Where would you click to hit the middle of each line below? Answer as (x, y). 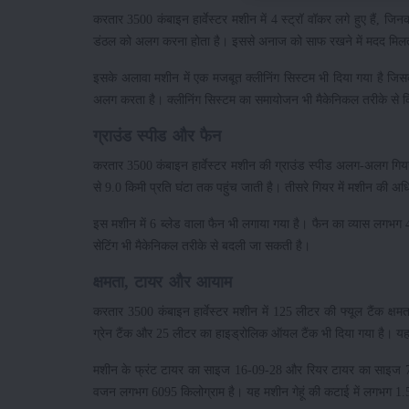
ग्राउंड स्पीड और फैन (157, 136)
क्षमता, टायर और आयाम (163, 283)
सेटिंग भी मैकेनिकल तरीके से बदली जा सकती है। (202, 246)
